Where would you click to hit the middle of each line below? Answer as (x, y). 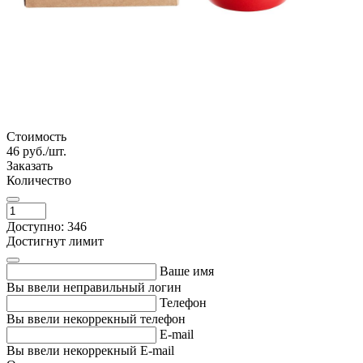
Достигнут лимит (55, 241)
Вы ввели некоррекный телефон (96, 318)
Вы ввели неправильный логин (94, 287)
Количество (39, 180)
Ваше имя (187, 271)
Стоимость (36, 136)
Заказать (30, 165)
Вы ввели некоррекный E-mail (90, 350)
